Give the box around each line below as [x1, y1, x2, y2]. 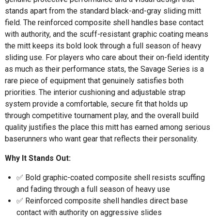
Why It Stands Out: [5, 153, 71, 163]
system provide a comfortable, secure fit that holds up [5, 99, 188, 108]
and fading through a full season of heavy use [16, 184, 170, 194]
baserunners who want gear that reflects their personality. [5, 134, 198, 143]
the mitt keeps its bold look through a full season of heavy [5, 41, 201, 50]
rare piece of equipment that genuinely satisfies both [5, 76, 184, 85]
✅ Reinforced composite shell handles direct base [16, 196, 188, 205]
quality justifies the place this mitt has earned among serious [5, 122, 210, 132]
